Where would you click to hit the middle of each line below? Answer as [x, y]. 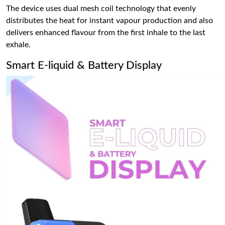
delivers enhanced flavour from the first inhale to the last [106, 32]
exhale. [18, 44]
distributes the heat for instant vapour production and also [109, 20]
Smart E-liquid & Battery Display [84, 65]
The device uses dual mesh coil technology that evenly [101, 8]
